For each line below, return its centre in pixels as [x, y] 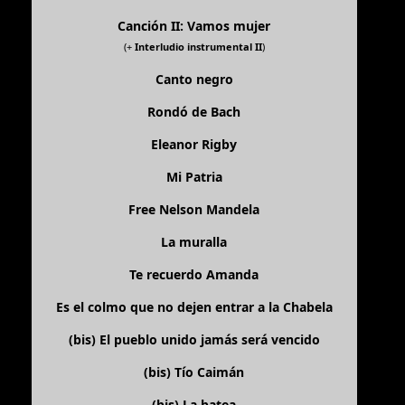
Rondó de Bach [194, 112]
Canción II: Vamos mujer [194, 26]
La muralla [194, 242]
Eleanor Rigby [194, 145]
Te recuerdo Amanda [194, 275]
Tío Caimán [210, 372]
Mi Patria [194, 177]
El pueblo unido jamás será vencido [209, 340]
